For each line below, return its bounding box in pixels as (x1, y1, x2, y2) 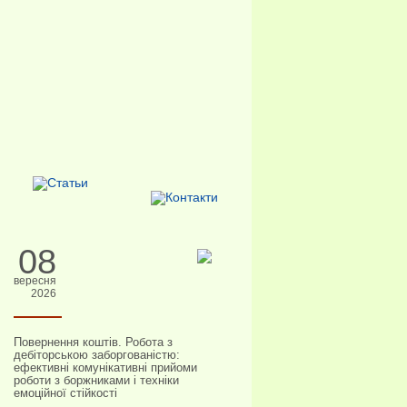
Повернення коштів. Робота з (13, 335, 173, 349)
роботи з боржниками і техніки (13, 373, 179, 387)
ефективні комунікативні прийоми (13, 361, 197, 374)
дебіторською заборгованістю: (13, 348, 180, 362)
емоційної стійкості (13, 386, 117, 400)
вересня (13, 274, 56, 287)
